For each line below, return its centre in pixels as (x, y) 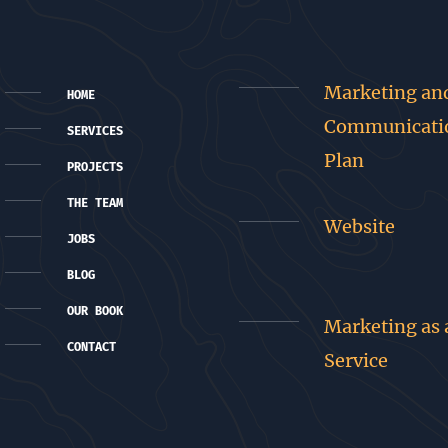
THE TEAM (94, 203)
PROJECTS (94, 167)
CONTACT (91, 347)
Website (359, 226)
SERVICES (94, 131)
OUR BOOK (94, 311)
